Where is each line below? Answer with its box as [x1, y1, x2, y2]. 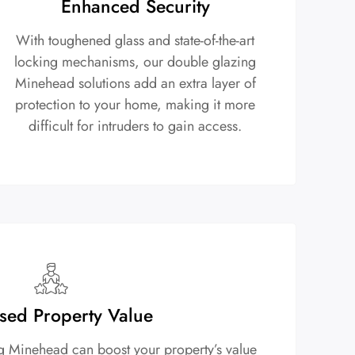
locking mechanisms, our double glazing [14, 52, 257, 73]
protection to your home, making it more [15, 94, 256, 116]
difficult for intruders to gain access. [29, 116, 242, 137]
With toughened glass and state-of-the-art [16, 30, 255, 52]
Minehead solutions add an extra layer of [14, 73, 256, 94]
